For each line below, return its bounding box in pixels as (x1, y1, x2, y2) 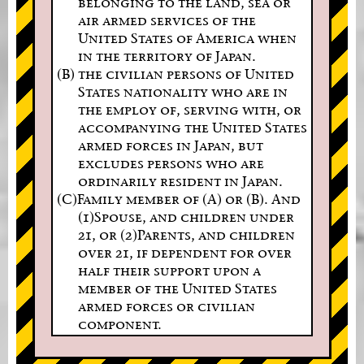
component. (77, 314, 162, 332)
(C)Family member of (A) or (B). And (57, 189, 301, 207)
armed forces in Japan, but (77, 136, 263, 154)
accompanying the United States (77, 118, 307, 136)
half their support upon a (77, 261, 261, 279)
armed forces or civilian (77, 297, 255, 314)
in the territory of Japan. (77, 46, 256, 64)
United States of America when (77, 28, 297, 46)
